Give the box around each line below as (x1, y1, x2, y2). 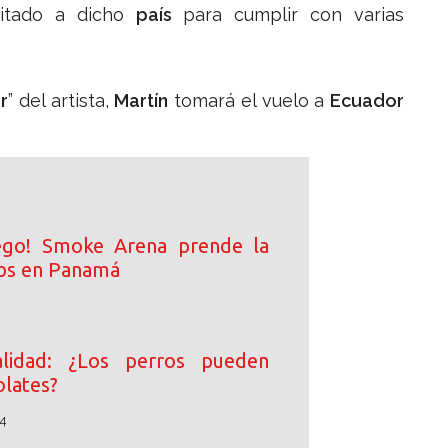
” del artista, (8, 90, 115, 112)
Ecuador (330, 90, 404, 112)
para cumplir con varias (171, 4, 405, 26)
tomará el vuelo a (168, 90, 330, 112)
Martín (114, 90, 169, 112)
